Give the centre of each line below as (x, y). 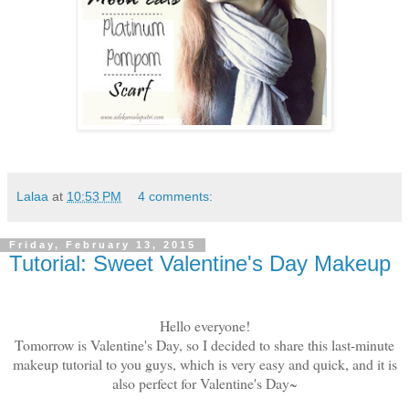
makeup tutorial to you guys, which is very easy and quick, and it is (204, 364)
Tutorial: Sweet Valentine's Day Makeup (200, 263)
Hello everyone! (204, 326)
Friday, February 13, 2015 (103, 245)
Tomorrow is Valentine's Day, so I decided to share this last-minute (204, 345)
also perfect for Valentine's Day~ (204, 383)
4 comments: (176, 196)
